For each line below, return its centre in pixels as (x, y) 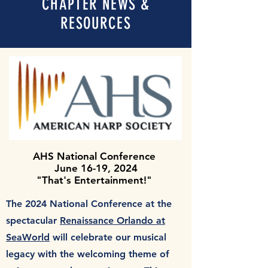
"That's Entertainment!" (96, 180)
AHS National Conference (94, 156)
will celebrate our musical (108, 237)
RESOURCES (96, 23)
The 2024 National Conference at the (89, 204)
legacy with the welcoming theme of (88, 254)
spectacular (33, 220)
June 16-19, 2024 (96, 168)
